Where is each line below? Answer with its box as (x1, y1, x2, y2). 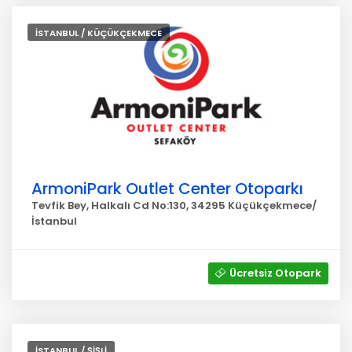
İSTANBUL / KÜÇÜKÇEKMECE (35, 27, 162, 39)
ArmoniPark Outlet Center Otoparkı (31, 178, 303, 200)
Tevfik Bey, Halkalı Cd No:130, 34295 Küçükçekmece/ (31, 198, 317, 213)
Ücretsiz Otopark (229, 266, 321, 280)
